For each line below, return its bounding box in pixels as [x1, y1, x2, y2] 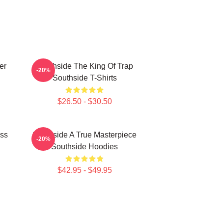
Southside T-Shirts [52, 74, 117, 82]
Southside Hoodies [51, 142, 118, 151]
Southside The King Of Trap [36, 62, 133, 70]
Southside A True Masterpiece [32, 131, 137, 139]
